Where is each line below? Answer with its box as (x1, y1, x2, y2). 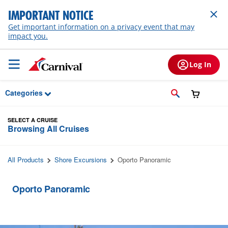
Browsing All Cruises (8, 122, 89, 134)
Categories (5, 88, 43, 98)
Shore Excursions (54, 154, 107, 164)
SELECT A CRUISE (8, 116, 58, 124)
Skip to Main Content (3, 3, 78, 14)
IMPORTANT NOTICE (8, 8, 93, 23)
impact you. (8, 31, 48, 41)
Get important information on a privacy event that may (8, 22, 194, 32)
